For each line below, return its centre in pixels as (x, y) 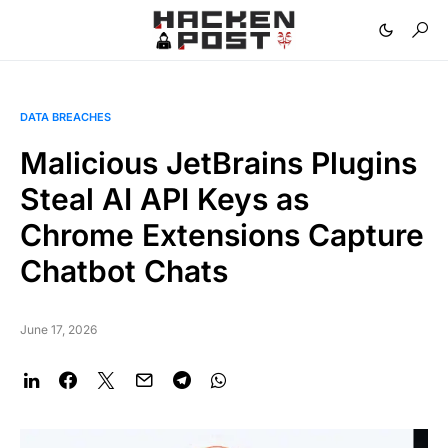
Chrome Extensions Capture (222, 235)
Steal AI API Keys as (164, 199)
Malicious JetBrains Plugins (218, 163)
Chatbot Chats (124, 271)
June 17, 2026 (58, 329)
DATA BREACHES (65, 117)
